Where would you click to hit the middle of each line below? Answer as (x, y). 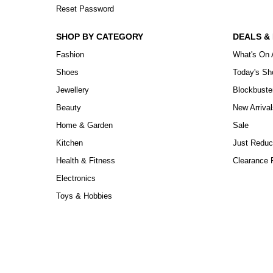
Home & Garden (84, 126)
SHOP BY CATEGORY (100, 37)
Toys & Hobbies (84, 196)
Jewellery (73, 90)
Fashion (70, 55)
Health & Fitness (86, 161)
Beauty (69, 108)
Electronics (76, 179)
